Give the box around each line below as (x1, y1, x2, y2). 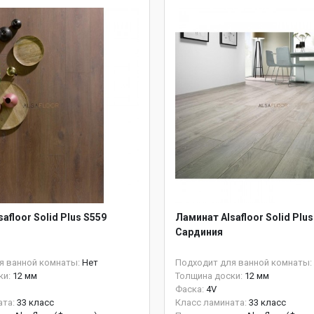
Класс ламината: (175, 297, 247, 308)
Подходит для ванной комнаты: (175, 257, 312, 268)
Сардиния (175, 226, 223, 238)
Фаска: (175, 284, 204, 294)
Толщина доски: (175, 271, 243, 281)
